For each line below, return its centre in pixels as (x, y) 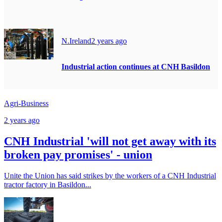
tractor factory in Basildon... (48, 185)
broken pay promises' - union (78, 155)
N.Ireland (76, 41)
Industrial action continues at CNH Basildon (136, 67)
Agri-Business (26, 104)
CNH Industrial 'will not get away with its (110, 141)
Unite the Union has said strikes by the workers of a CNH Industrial (110, 176)
